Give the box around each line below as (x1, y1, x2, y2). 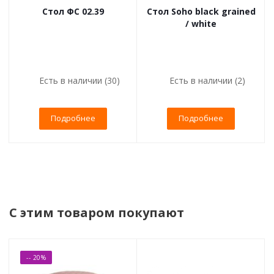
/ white (185, 17, 217, 29)
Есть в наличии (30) (39, 74, 120, 86)
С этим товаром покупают (9, 204, 184, 221)
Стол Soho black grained (146, 5, 256, 17)
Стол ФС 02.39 (42, 5, 104, 17)
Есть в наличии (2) (169, 74, 245, 86)
